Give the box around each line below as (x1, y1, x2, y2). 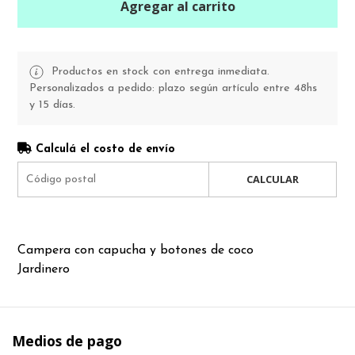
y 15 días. (29, 98, 76, 111)
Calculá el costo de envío (32, 143, 176, 155)
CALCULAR (246, 171, 299, 186)
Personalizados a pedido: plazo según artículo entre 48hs (29, 82, 318, 94)
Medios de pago (12, 330, 122, 350)
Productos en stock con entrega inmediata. (48, 65, 270, 78)
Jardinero (17, 262, 71, 276)
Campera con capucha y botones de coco (17, 243, 254, 257)
